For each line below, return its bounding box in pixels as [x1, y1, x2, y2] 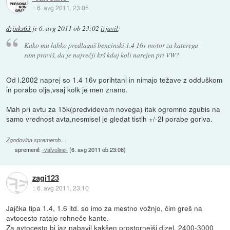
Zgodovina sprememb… [6, 136, 67, 144]
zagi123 [32, 171, 59, 183]
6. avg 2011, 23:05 [36, 3, 89, 12]
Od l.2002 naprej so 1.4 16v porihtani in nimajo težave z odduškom [6, 74, 223, 85]
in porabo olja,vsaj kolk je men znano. [6, 84, 128, 95]
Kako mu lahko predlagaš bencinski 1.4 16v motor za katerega [24, 40, 198, 50]
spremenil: [15, 145, 43, 154]
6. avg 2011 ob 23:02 [39, 23, 100, 33]
